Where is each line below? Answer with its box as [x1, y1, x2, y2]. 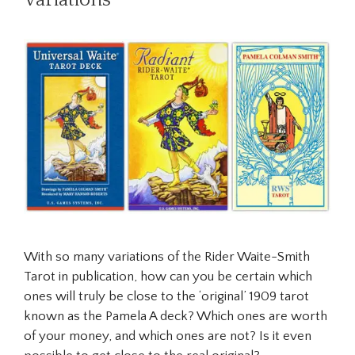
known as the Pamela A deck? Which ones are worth [24, 309, 327, 324]
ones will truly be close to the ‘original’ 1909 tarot [24, 289, 309, 304]
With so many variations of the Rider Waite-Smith [24, 250, 310, 265]
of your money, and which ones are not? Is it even [24, 329, 311, 344]
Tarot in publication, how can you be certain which [24, 269, 312, 284]
